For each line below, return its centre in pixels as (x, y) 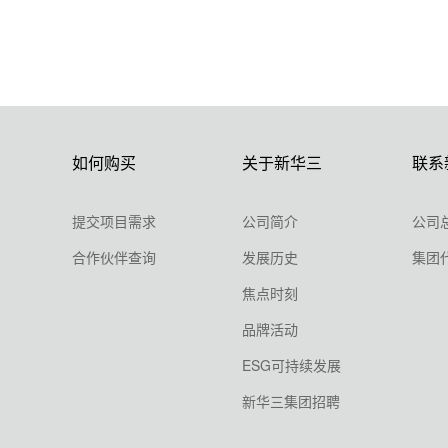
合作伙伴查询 (114, 257)
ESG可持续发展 (291, 365)
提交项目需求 (114, 221)
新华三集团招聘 (290, 401)
